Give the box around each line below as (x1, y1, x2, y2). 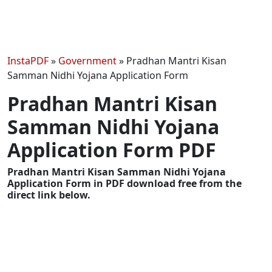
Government (58, 53, 117, 67)
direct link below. (7, 188, 90, 202)
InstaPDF (7, 53, 49, 67)
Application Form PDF (7, 136, 216, 163)
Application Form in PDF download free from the (7, 176, 242, 190)
